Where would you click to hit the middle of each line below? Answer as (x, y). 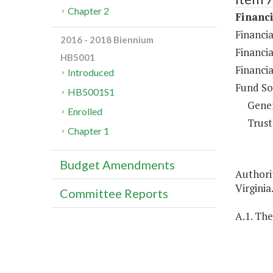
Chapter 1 (89, 131)
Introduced (91, 73)
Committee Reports (114, 193)
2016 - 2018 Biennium (107, 40)
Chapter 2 (89, 11)
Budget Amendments (117, 165)
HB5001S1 (91, 92)
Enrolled (85, 112)
